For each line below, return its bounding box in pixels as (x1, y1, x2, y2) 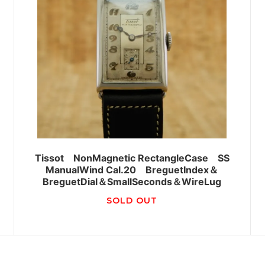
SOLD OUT (106, 195, 158, 206)
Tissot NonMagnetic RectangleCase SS (34, 151, 230, 164)
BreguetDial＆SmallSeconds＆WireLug (43, 175, 222, 188)
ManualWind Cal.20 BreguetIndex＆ (46, 163, 219, 176)
